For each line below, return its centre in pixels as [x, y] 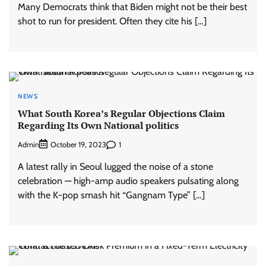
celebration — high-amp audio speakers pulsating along [128, 181]
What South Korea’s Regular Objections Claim [121, 113]
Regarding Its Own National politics [98, 125]
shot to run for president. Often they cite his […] [112, 21]
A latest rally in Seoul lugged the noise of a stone [115, 167]
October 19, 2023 [78, 145]
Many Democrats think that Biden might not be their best [132, 7]
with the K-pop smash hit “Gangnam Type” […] [111, 195]
